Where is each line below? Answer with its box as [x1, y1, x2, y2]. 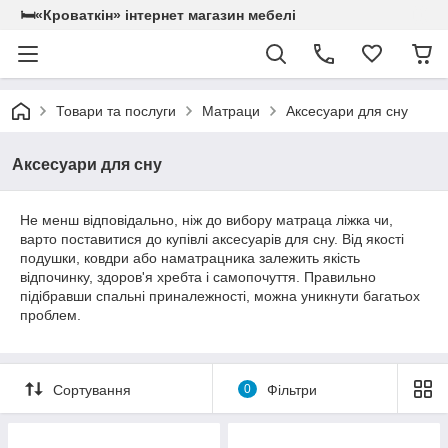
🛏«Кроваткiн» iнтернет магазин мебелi [20, 7, 296, 23]
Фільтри [266, 381, 317, 398]
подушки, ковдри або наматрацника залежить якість [20, 250, 360, 266]
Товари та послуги [56, 103, 176, 119]
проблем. [20, 307, 81, 323]
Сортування [53, 381, 131, 398]
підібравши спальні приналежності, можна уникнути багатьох [20, 288, 420, 304]
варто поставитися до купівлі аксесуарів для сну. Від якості [20, 231, 404, 247]
